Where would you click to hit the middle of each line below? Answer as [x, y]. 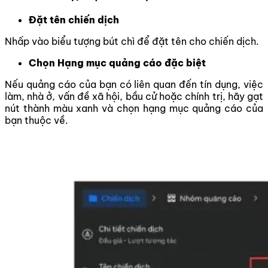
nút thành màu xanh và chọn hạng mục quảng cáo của [134, 109]
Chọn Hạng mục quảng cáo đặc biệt [117, 63]
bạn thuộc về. [36, 121]
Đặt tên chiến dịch [74, 20]
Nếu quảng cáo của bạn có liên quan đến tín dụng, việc [134, 85]
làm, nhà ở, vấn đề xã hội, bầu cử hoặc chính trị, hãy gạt [134, 97]
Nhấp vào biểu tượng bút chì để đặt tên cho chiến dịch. [132, 42]
